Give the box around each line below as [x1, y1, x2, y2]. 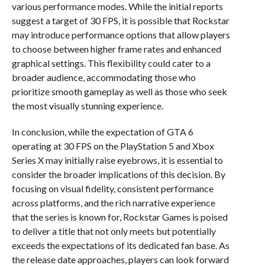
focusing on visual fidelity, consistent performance [11, 183, 214, 194]
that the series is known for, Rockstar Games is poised [11, 211, 228, 222]
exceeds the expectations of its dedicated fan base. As [11, 240, 230, 251]
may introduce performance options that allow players [11, 29, 230, 40]
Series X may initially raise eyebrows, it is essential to [11, 154, 223, 166]
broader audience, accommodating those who [11, 72, 196, 83]
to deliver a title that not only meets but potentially [11, 225, 216, 237]
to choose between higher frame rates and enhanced [11, 43, 221, 54]
